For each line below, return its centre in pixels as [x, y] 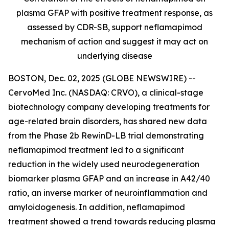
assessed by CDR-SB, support [85, 27]
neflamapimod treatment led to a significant [96, 150]
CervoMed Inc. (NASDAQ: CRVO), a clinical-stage [106, 93]
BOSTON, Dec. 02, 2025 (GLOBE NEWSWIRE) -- [102, 78]
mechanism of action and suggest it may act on [114, 41]
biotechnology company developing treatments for [109, 107]
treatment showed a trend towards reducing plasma [112, 221]
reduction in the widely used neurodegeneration [104, 164]
